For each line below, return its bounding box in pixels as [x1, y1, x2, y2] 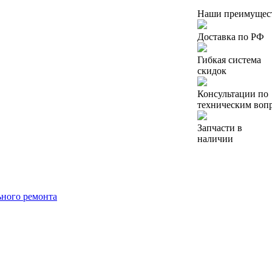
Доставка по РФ [197, 31, 264, 42]
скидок [197, 65, 226, 76]
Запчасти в [197, 122, 242, 133]
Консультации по [197, 88, 268, 99]
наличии [197, 133, 233, 144]
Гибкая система [197, 54, 261, 65]
